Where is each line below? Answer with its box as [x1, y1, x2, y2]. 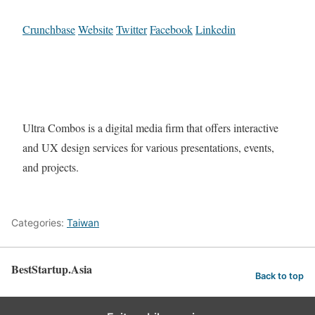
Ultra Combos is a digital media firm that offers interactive [22, 120, 278, 136]
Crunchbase [22, 22, 75, 37]
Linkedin [195, 22, 236, 37]
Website [78, 22, 113, 37]
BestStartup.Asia [11, 260, 92, 277]
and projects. [22, 160, 79, 175]
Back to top [255, 271, 304, 282]
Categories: [11, 216, 67, 229]
